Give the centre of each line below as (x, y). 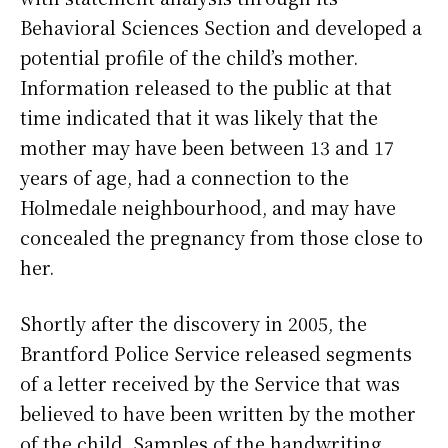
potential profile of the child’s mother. (189, 57)
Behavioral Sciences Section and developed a (221, 27)
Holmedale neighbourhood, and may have (208, 207)
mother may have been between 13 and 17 (207, 147)
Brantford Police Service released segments (216, 353)
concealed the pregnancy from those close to (221, 237)
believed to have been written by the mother (218, 413)
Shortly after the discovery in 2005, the (193, 323)
